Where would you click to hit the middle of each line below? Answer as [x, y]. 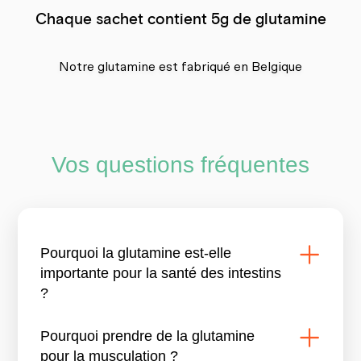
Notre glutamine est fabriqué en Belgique [180, 67]
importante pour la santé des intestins [161, 274]
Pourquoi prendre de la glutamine [148, 336]
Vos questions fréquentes [180, 165]
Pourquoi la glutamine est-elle [136, 253]
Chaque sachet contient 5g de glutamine [180, 18]
